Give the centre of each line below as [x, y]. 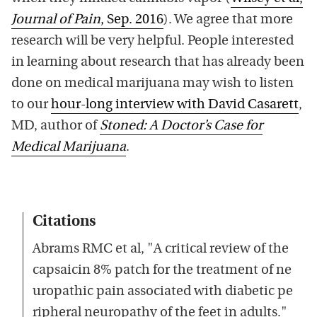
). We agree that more [228, 20]
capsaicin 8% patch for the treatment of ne [162, 270]
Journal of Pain [56, 20]
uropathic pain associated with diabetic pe [163, 292]
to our [31, 105]
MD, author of [56, 126]
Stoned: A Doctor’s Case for [181, 126]
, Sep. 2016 [132, 20]
